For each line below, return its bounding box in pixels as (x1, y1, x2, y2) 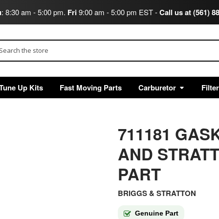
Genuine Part (134, 209, 178, 218)
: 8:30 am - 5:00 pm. (1, 6, 67, 17)
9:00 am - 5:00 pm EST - (76, 6, 159, 17)
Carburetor (138, 82, 176, 93)
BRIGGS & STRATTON (117, 188, 196, 199)
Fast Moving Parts (59, 82, 122, 93)
